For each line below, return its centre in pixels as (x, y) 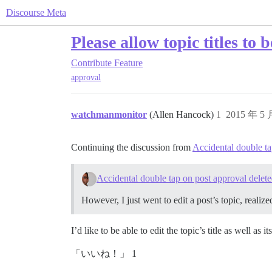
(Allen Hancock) (183, 115)
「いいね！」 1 (104, 254)
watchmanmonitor (109, 115)
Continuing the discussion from (132, 148)
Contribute (91, 63)
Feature (128, 63)
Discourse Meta (36, 12)
